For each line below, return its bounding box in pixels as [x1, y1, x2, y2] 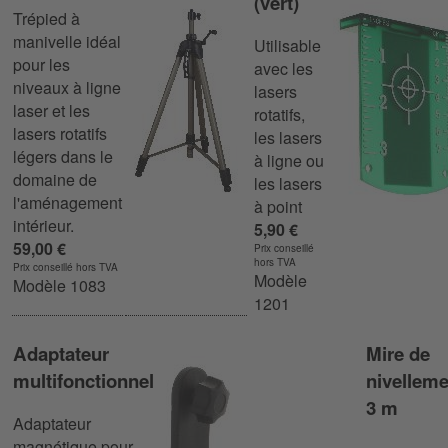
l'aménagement [13, 191, 122, 215]
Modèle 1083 [13, 274, 106, 298]
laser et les [13, 99, 90, 123]
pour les [13, 53, 70, 77]
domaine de [13, 168, 97, 192]
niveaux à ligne [13, 76, 121, 100]
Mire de [366, 339, 430, 367]
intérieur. [13, 214, 74, 238]
